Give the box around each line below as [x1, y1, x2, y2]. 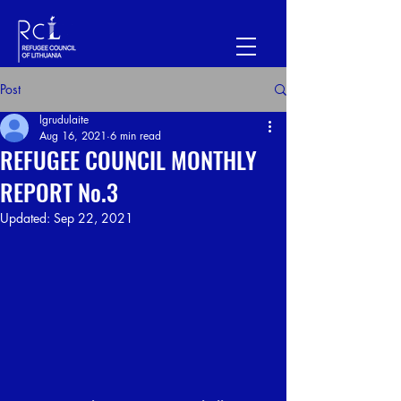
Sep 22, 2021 [54, 209, 133, 226]
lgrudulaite [39, 112, 89, 127]
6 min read [110, 128, 161, 143]
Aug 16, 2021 [39, 128, 107, 143]
